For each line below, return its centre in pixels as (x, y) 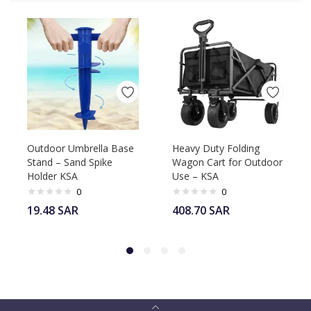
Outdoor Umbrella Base (81, 148)
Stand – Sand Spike (70, 162)
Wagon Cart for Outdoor (227, 162)
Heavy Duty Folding (216, 148)
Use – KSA (195, 176)
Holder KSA (52, 176)
